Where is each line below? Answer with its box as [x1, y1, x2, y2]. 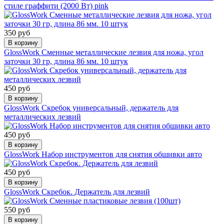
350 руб [4, 28, 30, 37]
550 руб [4, 205, 30, 214]
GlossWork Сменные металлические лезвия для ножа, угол [4, 47, 203, 56]
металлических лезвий [4, 112, 81, 121]
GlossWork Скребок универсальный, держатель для [4, 103, 178, 112]
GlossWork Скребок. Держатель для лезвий [4, 187, 150, 196]
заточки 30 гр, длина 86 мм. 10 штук [4, 56, 128, 65]
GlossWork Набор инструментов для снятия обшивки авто [4, 149, 202, 158]
